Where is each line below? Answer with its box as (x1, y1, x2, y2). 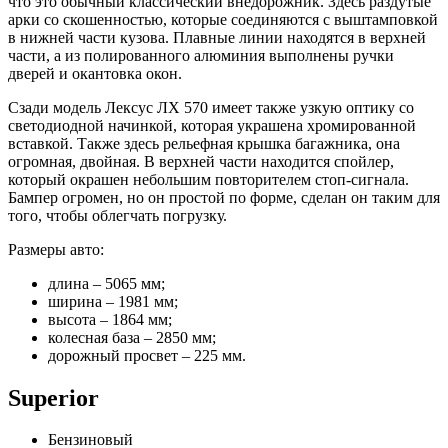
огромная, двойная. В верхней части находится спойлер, (8, 152, 394, 170)
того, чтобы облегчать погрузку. (8, 206, 227, 224)
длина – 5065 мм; (48, 274, 165, 292)
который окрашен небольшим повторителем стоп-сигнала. (8, 170, 409, 188)
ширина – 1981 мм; (48, 292, 178, 310)
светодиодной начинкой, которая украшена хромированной (8, 116, 416, 134)
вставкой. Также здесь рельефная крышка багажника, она (8, 134, 400, 152)
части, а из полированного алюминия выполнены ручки (8, 46, 394, 64)
